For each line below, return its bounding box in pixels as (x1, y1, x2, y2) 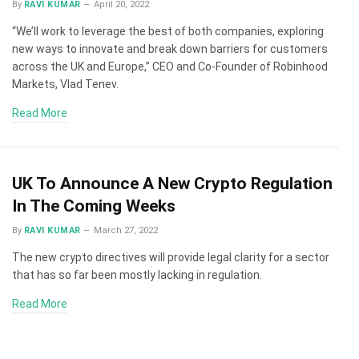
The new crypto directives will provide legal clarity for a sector (12, 250, 329, 264)
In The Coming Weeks (12, 196, 175, 216)
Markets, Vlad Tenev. (12, 77, 119, 91)
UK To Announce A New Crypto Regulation (12, 173, 333, 193)
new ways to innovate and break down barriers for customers (12, 42, 328, 55)
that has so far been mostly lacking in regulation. (12, 268, 262, 281)
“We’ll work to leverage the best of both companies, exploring (12, 24, 324, 38)
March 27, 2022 (94, 224, 159, 236)
